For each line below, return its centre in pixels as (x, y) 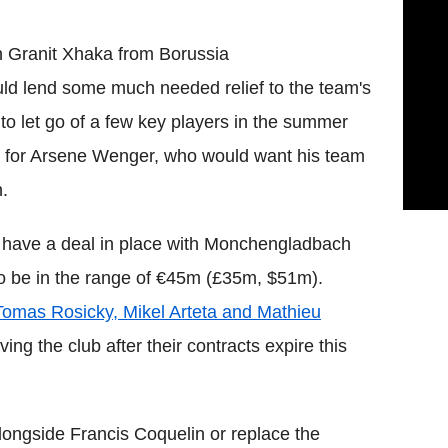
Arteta (193, 311)
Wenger (123, 155)
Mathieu (289, 311)
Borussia (194, 53)
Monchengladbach (277, 243)
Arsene (58, 155)
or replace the (262, 433)
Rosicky (82, 311)
